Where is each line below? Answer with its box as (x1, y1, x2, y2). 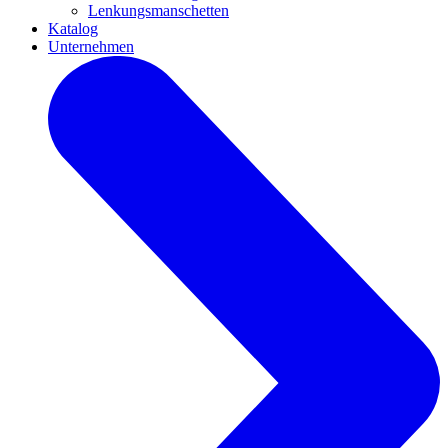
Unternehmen (48, 38, 134, 56)
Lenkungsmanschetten (88, 2, 229, 20)
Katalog (48, 20, 98, 38)
